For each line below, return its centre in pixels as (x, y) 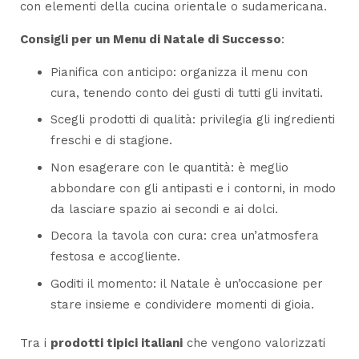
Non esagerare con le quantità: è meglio (169, 167)
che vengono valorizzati (254, 343)
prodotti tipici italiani (117, 343)
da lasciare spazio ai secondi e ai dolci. (164, 209)
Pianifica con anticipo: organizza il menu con (179, 72)
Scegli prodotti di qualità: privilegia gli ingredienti (192, 120)
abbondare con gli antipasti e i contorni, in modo (193, 188)
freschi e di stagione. (111, 141)
